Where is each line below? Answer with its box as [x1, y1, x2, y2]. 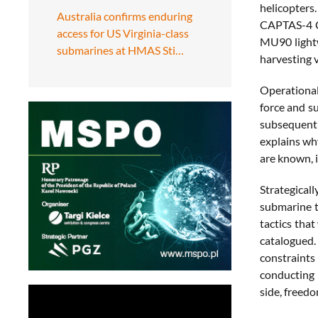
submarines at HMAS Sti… [57, 43, 184, 57]
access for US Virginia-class [57, 26, 189, 40]
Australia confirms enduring [57, 9, 192, 23]
